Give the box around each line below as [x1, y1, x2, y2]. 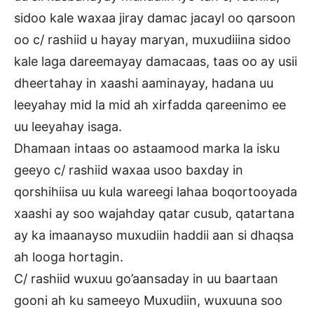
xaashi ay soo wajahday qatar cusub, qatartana [14, 206, 294, 221]
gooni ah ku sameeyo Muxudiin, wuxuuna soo [14, 293, 282, 308]
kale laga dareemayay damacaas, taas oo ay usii [14, 54, 297, 69]
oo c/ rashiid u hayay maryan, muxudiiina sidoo [14, 32, 291, 48]
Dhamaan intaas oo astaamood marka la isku [14, 141, 280, 156]
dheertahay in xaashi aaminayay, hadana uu [14, 76, 273, 91]
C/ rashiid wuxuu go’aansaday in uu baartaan [14, 271, 278, 287]
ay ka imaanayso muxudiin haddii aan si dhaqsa [14, 228, 294, 243]
